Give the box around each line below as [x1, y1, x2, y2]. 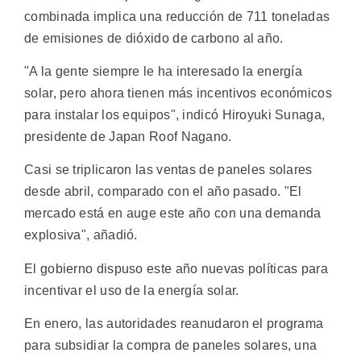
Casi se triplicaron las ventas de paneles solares [24, 163, 313, 177]
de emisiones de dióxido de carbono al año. [24, 31, 284, 45]
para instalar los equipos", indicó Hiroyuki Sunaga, [24, 108, 326, 122]
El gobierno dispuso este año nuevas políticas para [24, 261, 328, 276]
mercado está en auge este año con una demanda [24, 206, 322, 221]
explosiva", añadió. [24, 228, 138, 243]
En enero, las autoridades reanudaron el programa [24, 317, 324, 331]
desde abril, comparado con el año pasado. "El [24, 185, 302, 199]
